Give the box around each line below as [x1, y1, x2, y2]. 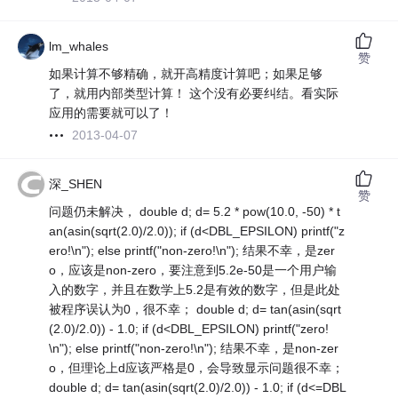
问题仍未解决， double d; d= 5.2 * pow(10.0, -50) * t [49, 204, 341, 219]
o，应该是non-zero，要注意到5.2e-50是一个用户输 [49, 263, 338, 278]
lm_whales [49, 39, 109, 54]
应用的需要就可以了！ [49, 106, 174, 121]
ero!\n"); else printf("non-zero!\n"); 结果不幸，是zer [49, 243, 336, 259]
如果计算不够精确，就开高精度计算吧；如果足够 [49, 67, 323, 82]
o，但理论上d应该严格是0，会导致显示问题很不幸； [49, 361, 345, 376]
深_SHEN [49, 177, 103, 192]
